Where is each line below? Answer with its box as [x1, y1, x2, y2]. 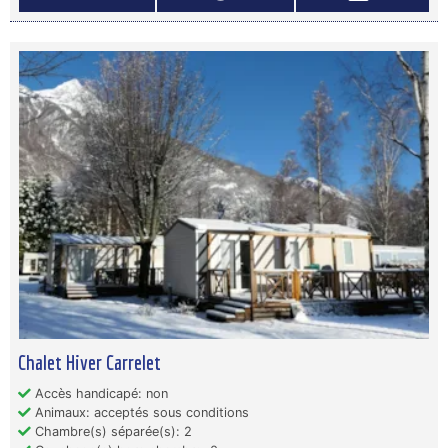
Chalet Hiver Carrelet [18, 350, 161, 374]
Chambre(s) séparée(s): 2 [31, 424, 192, 439]
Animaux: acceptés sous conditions [31, 405, 249, 420]
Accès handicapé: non [31, 386, 168, 401]
